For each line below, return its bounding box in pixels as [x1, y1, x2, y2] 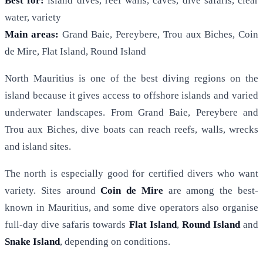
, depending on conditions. [60, 236, 170, 248]
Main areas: [5, 29, 59, 41]
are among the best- [163, 185, 259, 197]
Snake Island [5, 236, 60, 248]
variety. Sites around [5, 185, 101, 197]
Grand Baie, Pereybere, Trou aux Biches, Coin [58, 29, 258, 41]
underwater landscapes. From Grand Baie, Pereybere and [5, 107, 258, 119]
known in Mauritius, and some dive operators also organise [5, 202, 258, 214]
